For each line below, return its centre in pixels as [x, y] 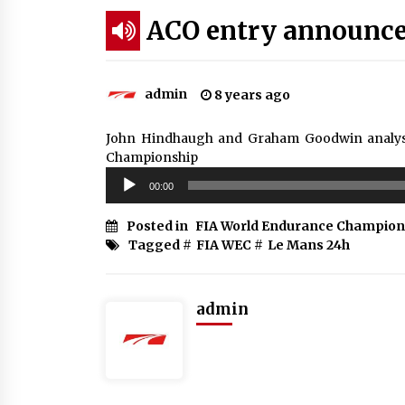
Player [125, 194]
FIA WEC [224, 245]
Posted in [159, 226]
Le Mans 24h [309, 245]
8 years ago [251, 95]
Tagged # [160, 245]
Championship [152, 157]
